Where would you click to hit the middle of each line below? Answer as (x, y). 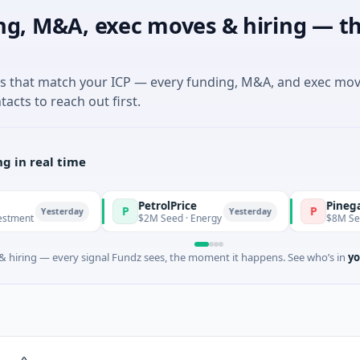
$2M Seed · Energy (137, 218)
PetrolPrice (125, 205)
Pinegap (305, 205)
